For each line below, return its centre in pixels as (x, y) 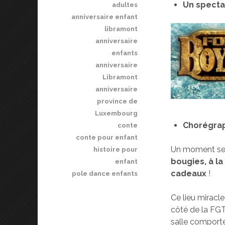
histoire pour (115, 150)
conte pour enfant (106, 138)
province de (117, 101)
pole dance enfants (104, 174)
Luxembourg (116, 114)
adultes (125, 5)
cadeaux (189, 174)
